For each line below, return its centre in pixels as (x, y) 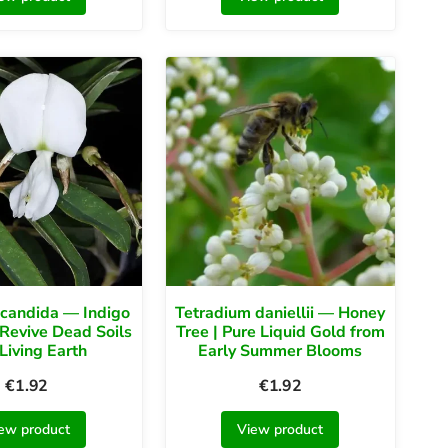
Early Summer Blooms (280, 351)
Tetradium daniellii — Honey (280, 313)
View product (280, 430)
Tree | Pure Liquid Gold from (280, 332)
